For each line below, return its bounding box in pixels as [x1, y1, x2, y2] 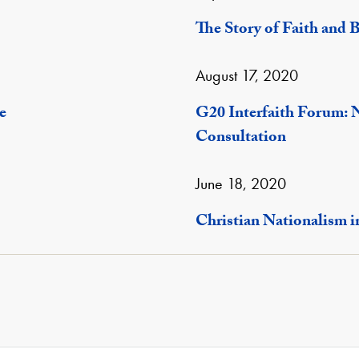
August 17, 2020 [196, 65, 298, 86]
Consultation [196, 125, 286, 152]
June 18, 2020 [196, 173, 286, 194]
